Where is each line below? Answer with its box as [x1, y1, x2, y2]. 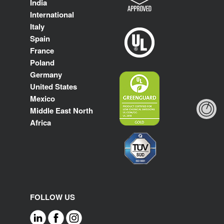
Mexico [30, 93, 55, 104]
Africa [30, 117, 51, 128]
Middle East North [30, 105, 93, 116]
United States [30, 81, 77, 92]
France [30, 45, 54, 56]
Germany [30, 69, 62, 80]
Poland [30, 57, 54, 68]
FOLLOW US [30, 191, 75, 203]
